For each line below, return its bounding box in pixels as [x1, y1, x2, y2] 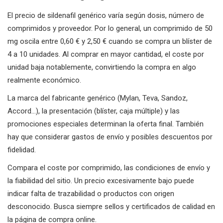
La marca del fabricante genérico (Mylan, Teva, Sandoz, [7, 93, 188, 103]
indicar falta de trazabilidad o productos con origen [7, 189, 174, 198]
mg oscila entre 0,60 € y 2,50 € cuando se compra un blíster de [7, 36, 212, 46]
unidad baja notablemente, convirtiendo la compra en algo [7, 62, 196, 72]
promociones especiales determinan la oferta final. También [7, 119, 204, 128]
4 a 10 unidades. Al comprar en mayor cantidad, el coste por [7, 49, 204, 59]
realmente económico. [7, 75, 81, 85]
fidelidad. [7, 145, 36, 154]
